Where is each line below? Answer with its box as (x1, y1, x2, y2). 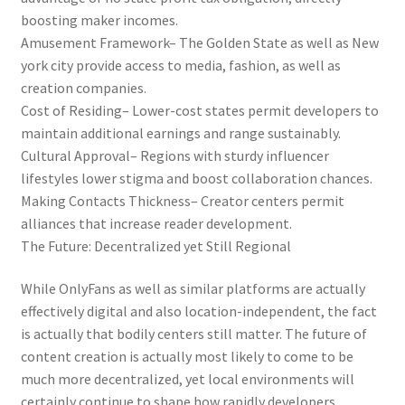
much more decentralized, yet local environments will (20, 370, 354, 389)
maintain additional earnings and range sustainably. (20, 123, 341, 142)
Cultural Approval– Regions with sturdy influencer (20, 146, 329, 165)
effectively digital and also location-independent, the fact (20, 302, 377, 321)
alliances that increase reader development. (20, 213, 292, 232)
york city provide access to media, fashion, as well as (20, 55, 341, 74)
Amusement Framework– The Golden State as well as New (20, 33, 379, 52)
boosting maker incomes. (20, 10, 178, 29)
